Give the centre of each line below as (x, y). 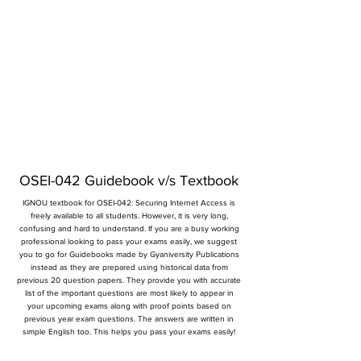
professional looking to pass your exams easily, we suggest (129, 241)
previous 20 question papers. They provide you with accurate (129, 280)
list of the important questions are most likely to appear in (129, 293)
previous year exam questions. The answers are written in (129, 319)
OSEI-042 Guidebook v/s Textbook (129, 180)
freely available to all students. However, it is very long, (129, 216)
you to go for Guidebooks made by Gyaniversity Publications (129, 254)
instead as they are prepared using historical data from (129, 267)
